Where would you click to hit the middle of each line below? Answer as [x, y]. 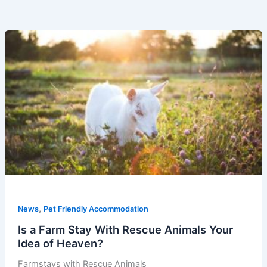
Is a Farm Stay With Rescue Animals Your [125, 230]
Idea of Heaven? [60, 243]
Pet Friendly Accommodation [96, 209]
